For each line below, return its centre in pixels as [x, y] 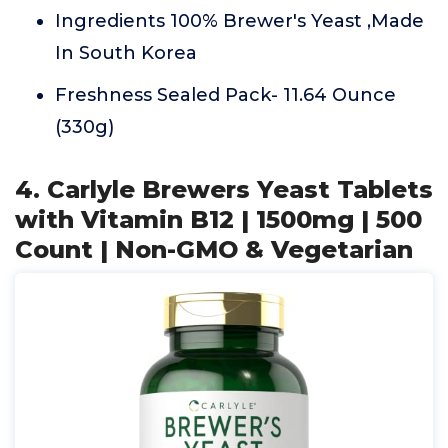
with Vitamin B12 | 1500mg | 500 [218, 219]
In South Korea [126, 53]
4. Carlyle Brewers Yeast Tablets [224, 189]
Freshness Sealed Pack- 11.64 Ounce [225, 95]
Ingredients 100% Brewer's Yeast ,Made [239, 21]
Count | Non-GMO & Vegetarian [214, 249]
